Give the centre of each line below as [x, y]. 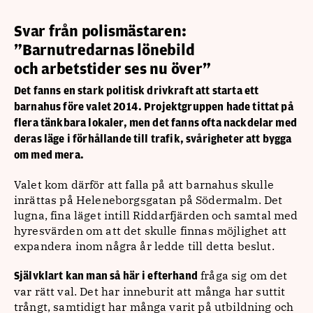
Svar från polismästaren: [100, 31]
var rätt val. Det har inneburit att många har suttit [150, 291]
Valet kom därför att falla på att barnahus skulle [144, 184]
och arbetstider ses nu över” [112, 69]
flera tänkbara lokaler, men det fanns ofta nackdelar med [155, 123]
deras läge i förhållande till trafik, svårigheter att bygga [153, 139]
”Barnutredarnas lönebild [104, 50]
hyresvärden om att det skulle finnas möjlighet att [151, 231]
